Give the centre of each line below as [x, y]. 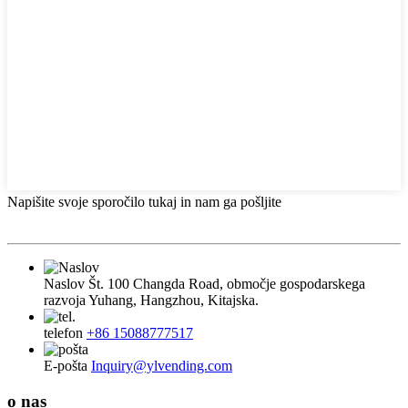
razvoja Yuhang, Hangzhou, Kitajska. [151, 301]
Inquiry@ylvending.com [162, 366]
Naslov [64, 284]
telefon [63, 333]
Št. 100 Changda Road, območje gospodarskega [227, 284]
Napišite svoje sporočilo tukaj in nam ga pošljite [144, 202]
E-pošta [66, 366]
